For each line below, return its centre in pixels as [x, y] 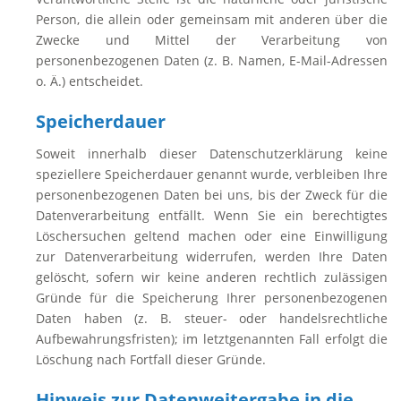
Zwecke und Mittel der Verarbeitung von [212, 40]
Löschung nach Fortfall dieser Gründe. [151, 359]
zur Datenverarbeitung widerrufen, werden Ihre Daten [212, 256]
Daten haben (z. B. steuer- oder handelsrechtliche [212, 318]
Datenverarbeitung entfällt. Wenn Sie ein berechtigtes [212, 215]
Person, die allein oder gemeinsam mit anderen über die [212, 19]
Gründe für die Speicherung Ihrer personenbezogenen [212, 298]
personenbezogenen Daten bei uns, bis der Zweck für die [212, 195]
